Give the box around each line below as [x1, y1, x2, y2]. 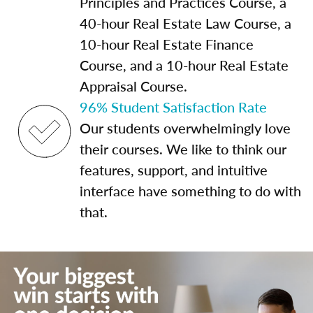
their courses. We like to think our [80, 139, 286, 159]
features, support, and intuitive [80, 160, 268, 180]
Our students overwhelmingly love [80, 118, 291, 138]
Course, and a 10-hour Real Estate [80, 55, 289, 75]
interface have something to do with [80, 181, 301, 201]
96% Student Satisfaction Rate [80, 97, 267, 117]
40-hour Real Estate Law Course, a [80, 13, 291, 33]
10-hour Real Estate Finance [80, 34, 254, 54]
